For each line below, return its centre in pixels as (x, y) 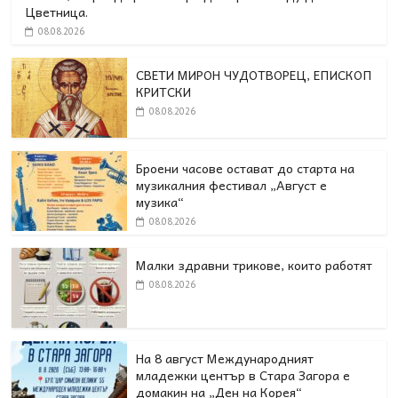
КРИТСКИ (164, 92)
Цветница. (60, 12)
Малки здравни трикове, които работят (255, 265)
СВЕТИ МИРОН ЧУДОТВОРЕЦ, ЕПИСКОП (255, 75)
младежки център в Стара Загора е (243, 375)
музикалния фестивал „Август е (232, 185)
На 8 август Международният (225, 358)
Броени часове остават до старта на (246, 168)
